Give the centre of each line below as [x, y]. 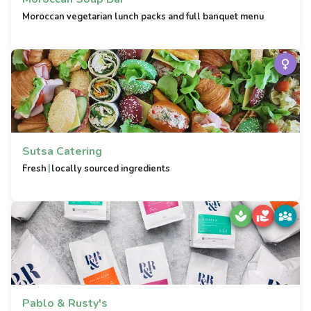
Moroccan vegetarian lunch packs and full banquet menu [143, 17]
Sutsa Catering [62, 151]
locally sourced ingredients [111, 169]
